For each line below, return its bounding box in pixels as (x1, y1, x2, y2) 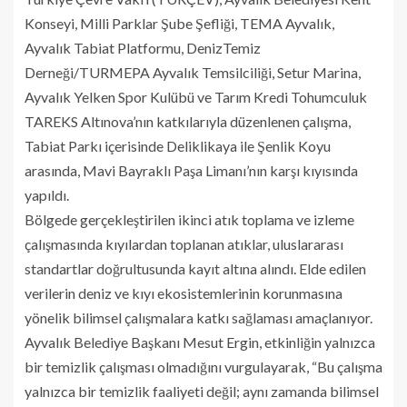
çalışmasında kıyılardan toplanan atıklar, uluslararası (25, 234, 343, 253)
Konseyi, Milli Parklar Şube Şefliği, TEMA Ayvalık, (25, 14, 334, 32)
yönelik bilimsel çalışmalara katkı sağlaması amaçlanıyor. (25, 308, 372, 326)
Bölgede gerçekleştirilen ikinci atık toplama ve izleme (25, 210, 354, 228)
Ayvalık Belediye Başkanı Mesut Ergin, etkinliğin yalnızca (25, 333, 375, 351)
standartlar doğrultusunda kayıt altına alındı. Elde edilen (25, 259, 366, 277)
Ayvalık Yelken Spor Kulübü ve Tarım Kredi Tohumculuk (25, 87, 367, 105)
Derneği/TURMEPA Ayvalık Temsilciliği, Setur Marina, (25, 63, 361, 81)
